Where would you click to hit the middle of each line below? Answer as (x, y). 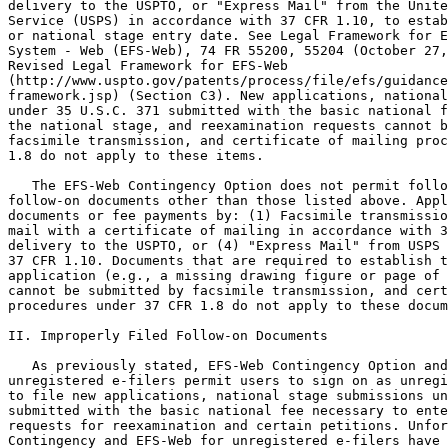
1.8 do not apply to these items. (136, 155)
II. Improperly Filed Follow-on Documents (168, 335)
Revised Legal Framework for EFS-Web (148, 65)
